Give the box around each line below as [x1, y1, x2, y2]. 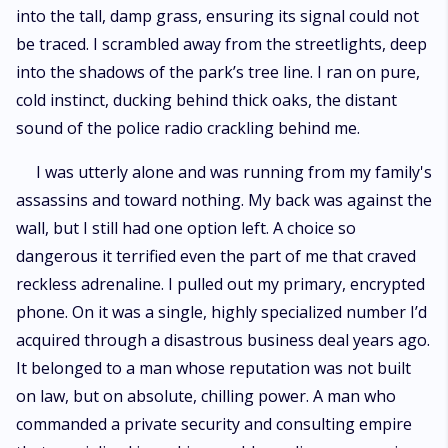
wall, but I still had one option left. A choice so [16, 217, 356, 239]
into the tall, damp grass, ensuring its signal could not [16, 5, 419, 27]
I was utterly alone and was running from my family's [36, 161, 432, 183]
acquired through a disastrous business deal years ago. [16, 329, 430, 351]
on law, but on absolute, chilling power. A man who [16, 385, 396, 407]
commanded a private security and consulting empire [16, 413, 412, 435]
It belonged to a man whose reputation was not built [16, 357, 411, 379]
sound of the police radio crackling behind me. [16, 117, 360, 139]
